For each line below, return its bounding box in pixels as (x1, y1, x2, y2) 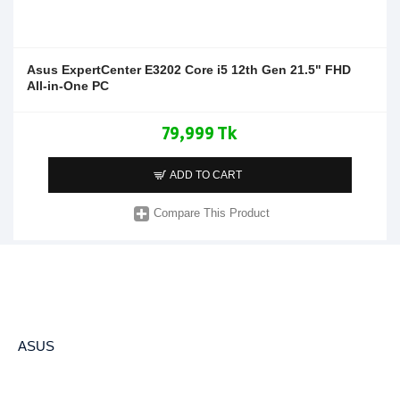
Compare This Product (154, 206, 271, 221)
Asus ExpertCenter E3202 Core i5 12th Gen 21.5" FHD (27, 62, 351, 77)
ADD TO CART (170, 168, 243, 181)
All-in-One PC (27, 78, 109, 93)
